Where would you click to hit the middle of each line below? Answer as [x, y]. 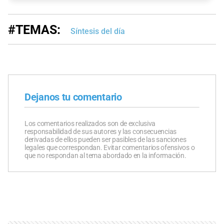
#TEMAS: [34, 29]
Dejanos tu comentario [73, 97]
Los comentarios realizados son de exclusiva [90, 123]
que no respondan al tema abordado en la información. [105, 155]
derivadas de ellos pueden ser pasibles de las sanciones [105, 139]
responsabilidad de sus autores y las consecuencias [100, 131]
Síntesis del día [98, 31]
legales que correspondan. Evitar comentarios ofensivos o [110, 147]
